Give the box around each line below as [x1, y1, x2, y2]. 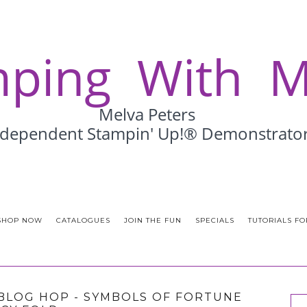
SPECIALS [195, 216, 234, 225]
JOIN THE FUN [123, 216, 182, 225]
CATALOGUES [56, 216, 110, 225]
